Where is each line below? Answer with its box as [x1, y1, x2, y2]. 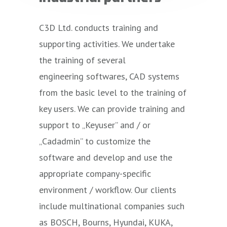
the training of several [39, 54, 126, 66]
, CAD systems [125, 70, 180, 82]
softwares [86, 70, 126, 82]
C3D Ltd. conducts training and [39, 21, 159, 33]
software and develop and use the [39, 151, 173, 163]
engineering [39, 70, 87, 82]
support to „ [39, 119, 86, 131]
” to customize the [80, 135, 151, 147]
